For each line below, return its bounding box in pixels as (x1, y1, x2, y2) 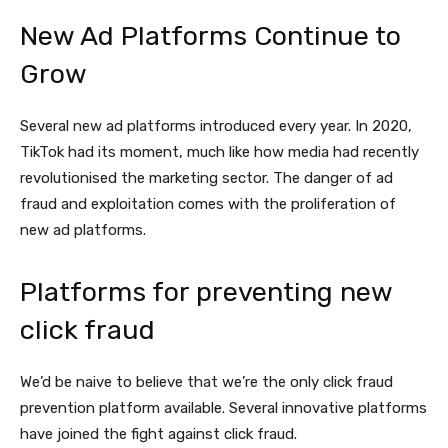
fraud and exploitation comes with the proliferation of (20, 195, 396, 214)
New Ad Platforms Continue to (20, 20, 401, 53)
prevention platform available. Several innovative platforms (20, 399, 427, 418)
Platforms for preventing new (20, 276, 392, 309)
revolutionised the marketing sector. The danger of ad (20, 169, 393, 188)
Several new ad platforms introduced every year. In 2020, (20, 117, 412, 136)
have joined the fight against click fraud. (20, 425, 297, 444)
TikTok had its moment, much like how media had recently (20, 143, 419, 162)
